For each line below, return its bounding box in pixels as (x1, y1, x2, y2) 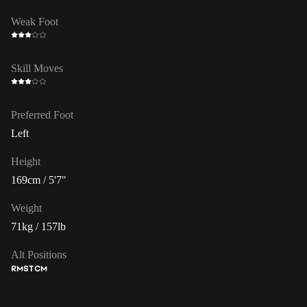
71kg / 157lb (11, 220, 66, 232)
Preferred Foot (11, 108, 73, 121)
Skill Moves (11, 62, 63, 74)
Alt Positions (11, 248, 66, 260)
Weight (11, 201, 42, 214)
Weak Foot (11, 15, 58, 27)
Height (11, 155, 40, 167)
